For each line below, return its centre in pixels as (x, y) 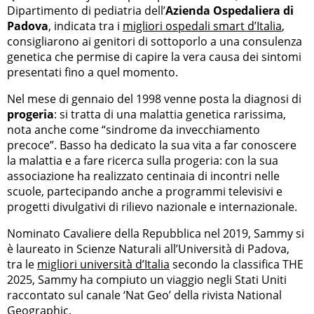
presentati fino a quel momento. (93, 73)
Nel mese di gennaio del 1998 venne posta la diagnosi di (154, 99)
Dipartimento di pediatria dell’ (86, 11)
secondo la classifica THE (237, 265)
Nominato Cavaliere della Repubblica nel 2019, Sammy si (156, 234)
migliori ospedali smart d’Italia (202, 26)
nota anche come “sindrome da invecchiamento (134, 130)
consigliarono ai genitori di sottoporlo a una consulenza (155, 42)
